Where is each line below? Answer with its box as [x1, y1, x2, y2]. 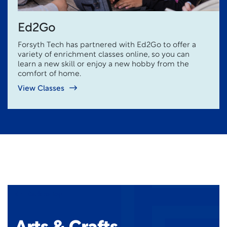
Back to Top [27, 191, 62, 198]
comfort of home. [18, 70, 81, 78]
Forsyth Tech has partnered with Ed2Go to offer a [18, 42, 196, 49]
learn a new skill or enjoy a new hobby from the [18, 61, 189, 68]
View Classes [18, 85, 64, 93]
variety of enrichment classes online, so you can [18, 51, 190, 59]
